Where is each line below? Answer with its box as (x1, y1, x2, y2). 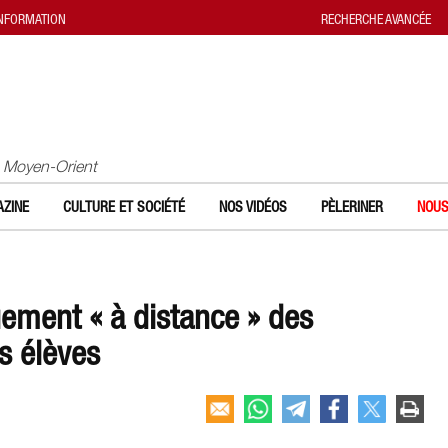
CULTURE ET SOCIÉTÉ (63, 198, 185, 215)
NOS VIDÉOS (219, 198, 287, 215)
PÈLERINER (321, 198, 383, 215)
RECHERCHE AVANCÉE (321, 11, 431, 27)
